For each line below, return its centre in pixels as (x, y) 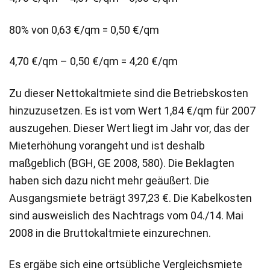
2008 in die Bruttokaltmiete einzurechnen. (110, 233)
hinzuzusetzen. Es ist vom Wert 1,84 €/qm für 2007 (132, 110)
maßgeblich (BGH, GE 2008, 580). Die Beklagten (122, 163)
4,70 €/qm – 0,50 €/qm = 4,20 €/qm (93, 61)
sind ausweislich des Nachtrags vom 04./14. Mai (126, 215)
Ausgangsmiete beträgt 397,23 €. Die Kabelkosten (130, 198)
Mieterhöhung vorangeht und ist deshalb (107, 145)
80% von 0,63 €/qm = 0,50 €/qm (84, 30)
